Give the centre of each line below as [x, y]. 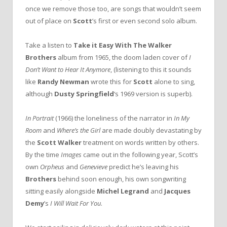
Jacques [177, 191]
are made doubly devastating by [151, 130]
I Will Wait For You [75, 203]
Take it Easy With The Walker [123, 45]
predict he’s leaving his [143, 166]
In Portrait [40, 118]
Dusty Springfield [84, 93]
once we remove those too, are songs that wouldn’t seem [113, 8]
